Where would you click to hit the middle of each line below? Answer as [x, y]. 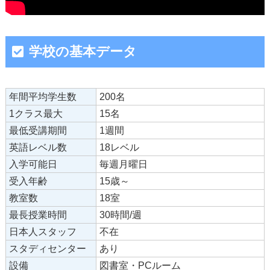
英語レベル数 [38, 147]
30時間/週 [120, 215]
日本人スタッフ [42, 231]
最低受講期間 [38, 130]
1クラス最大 [36, 113]
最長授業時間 [38, 215]
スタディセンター [47, 248]
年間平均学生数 [42, 96]
